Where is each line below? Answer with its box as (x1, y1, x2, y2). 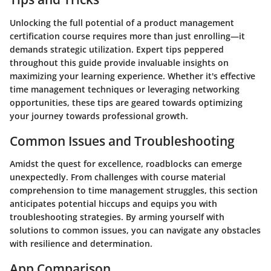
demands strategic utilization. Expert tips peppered (10, 43, 224, 55)
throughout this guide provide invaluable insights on (10, 56, 229, 68)
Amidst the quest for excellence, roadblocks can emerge (10, 158, 242, 169)
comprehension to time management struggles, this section (10, 184, 258, 196)
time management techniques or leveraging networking (10, 83, 240, 95)
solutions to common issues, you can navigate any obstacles (10, 224, 261, 236)
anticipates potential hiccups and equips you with (10, 198, 217, 209)
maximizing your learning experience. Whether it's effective (10, 70, 255, 82)
